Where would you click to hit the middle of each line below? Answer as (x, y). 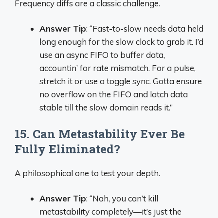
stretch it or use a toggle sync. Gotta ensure (121, 81)
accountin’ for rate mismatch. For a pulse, (118, 68)
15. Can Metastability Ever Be (100, 134)
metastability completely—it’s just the (110, 211)
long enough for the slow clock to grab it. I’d (121, 42)
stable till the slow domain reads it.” (106, 107)
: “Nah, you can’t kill (122, 198)
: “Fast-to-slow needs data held (145, 28)
